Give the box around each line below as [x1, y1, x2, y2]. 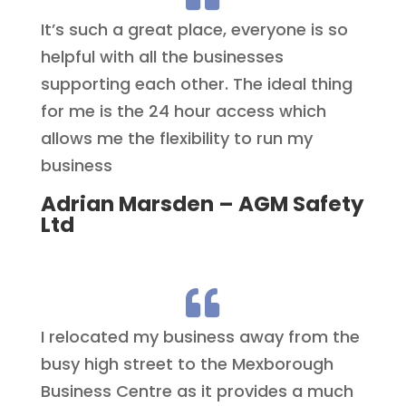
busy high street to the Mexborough [40, 353, 333, 376]
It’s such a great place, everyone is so [40, 18, 348, 42]
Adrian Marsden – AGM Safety [40, 189, 364, 219]
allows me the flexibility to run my [40, 127, 313, 150]
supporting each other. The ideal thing [40, 72, 353, 96]
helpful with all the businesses [40, 45, 284, 69]
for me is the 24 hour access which [40, 100, 326, 123]
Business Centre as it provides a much [40, 380, 353, 403]
